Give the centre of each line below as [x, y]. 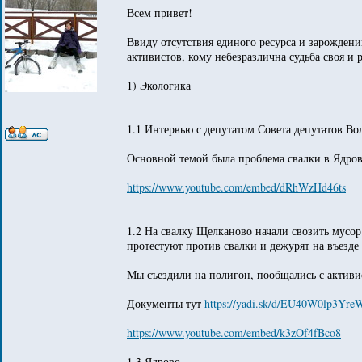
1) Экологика [159, 85]
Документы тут [166, 303]
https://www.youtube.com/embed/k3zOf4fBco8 [234, 333]
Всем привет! [160, 13]
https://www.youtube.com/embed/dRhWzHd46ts [236, 187]
